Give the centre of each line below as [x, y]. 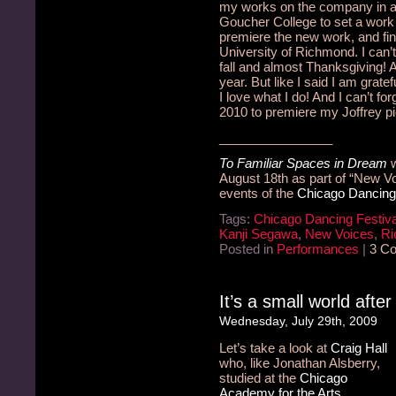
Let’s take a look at [275, 348]
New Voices [339, 234]
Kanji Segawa [259, 234]
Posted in [248, 249]
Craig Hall [359, 348]
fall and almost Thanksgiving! [303, 67]
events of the [258, 194]
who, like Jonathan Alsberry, [300, 363]
